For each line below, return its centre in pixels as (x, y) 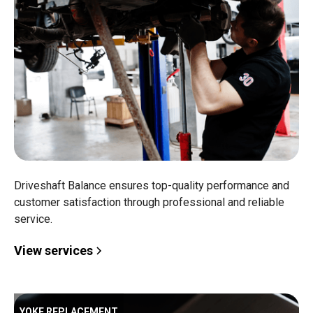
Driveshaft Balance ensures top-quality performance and (152, 185)
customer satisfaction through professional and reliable (149, 202)
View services (53, 250)
